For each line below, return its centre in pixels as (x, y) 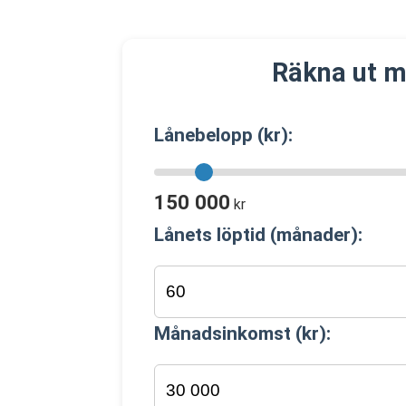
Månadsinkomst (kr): (242, 333)
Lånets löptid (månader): (258, 235)
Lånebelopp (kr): (223, 135)
